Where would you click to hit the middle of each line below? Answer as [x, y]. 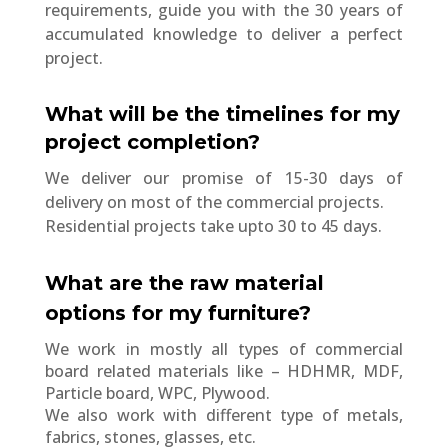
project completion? [152, 141]
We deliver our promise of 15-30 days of [224, 177]
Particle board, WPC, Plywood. [157, 392]
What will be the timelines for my [222, 113]
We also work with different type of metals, [224, 414]
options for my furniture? [177, 312]
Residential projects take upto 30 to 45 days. [213, 225]
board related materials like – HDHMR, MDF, [224, 370]
